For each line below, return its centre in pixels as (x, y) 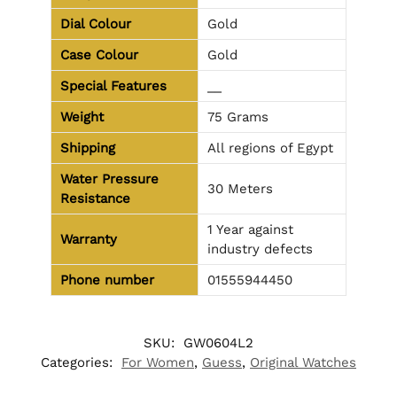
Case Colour (99, 54)
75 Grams (238, 117)
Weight (82, 117)
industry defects (260, 249)
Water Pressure (109, 179)
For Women (158, 363)
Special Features (113, 86)
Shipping (88, 148)
